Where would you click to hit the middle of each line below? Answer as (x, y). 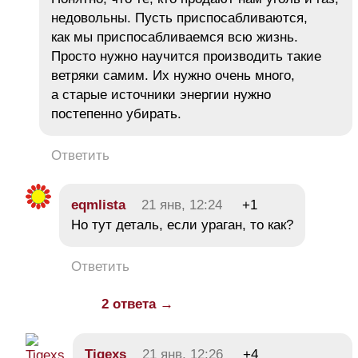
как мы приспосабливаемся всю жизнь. (175, 38)
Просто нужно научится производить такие (186, 57)
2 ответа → (137, 304)
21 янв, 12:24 (182, 205)
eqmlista (98, 205)
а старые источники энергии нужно (161, 95)
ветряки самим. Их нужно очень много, (173, 76)
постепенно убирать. (116, 114)
